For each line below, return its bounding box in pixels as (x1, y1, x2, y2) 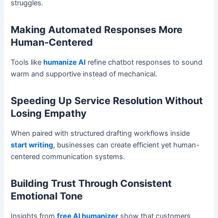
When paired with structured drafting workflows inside (11, 129, 190, 138)
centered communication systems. (11, 152, 126, 162)
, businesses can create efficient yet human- (53, 141, 200, 150)
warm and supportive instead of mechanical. (11, 70, 158, 79)
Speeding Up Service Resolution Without (11, 95, 203, 107)
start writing (11, 141, 54, 150)
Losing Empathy (11, 108, 87, 120)
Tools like (11, 58, 44, 67)
